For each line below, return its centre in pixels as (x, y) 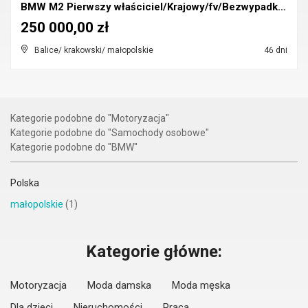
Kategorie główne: (154, 252)
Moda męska (201, 285)
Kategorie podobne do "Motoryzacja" (90, 118)
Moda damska (119, 285)
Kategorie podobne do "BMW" (74, 147)
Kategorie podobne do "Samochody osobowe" (110, 133)
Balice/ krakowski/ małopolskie (94, 50)
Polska (25, 183)
